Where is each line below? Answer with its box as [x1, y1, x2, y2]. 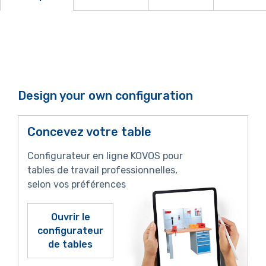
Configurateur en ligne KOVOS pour [27, 150, 183, 162]
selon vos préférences [27, 179, 126, 191]
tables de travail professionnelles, [27, 164, 178, 176]
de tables [48, 239, 93, 251]
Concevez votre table [27, 125, 151, 140]
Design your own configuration [18, 88, 193, 103]
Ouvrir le [50, 211, 90, 223]
